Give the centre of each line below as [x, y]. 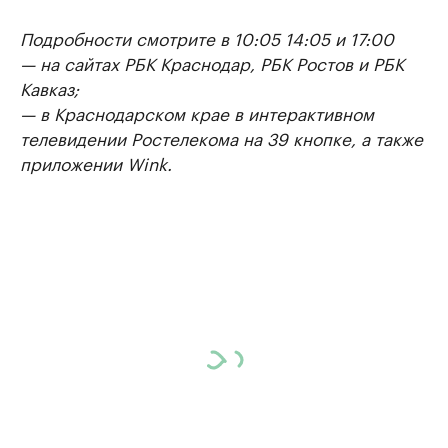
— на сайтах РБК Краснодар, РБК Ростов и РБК [212, 62]
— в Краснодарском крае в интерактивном [197, 112]
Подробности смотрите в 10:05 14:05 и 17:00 [207, 37]
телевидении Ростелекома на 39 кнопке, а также [221, 137]
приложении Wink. [96, 162]
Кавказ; [49, 87]
